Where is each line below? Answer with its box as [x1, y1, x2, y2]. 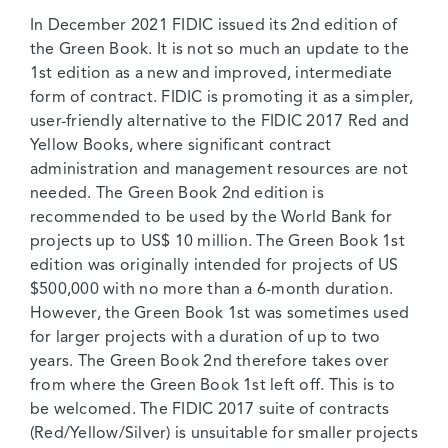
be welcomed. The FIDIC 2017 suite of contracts [30, 401, 390, 418]
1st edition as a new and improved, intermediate [30, 65, 393, 82]
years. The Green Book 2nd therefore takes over [30, 353, 390, 370]
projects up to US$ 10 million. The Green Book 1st [30, 233, 405, 250]
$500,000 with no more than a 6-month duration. [30, 281, 394, 298]
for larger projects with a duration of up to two [30, 329, 381, 346]
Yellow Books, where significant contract [30, 137, 332, 154]
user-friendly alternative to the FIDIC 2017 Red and [30, 113, 410, 130]
